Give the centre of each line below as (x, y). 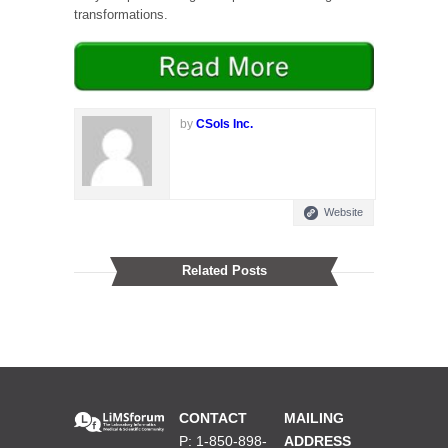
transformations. (121, 14)
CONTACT (213, 418)
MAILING (314, 418)
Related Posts (224, 271)
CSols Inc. (224, 124)
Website (343, 212)
